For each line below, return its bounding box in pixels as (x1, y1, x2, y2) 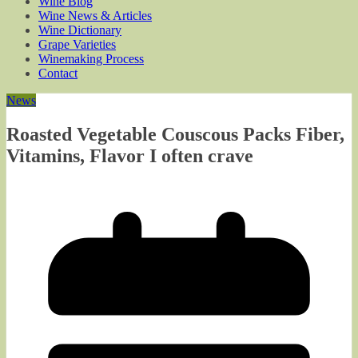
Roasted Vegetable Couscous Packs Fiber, (6, 123, 344, 145)
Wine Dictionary (38, 23, 121, 37)
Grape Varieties (38, 38, 116, 51)
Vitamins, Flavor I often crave (6, 145, 253, 166)
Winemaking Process (38, 52, 144, 66)
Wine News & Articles (38, 9, 152, 22)
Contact (38, 66, 78, 80)
